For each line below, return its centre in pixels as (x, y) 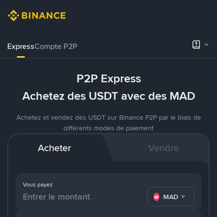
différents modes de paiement (108, 128)
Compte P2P (56, 46)
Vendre (164, 148)
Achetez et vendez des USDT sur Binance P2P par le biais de (108, 117)
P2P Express (108, 78)
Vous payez (38, 185)
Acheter (54, 148)
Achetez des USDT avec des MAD (108, 96)
